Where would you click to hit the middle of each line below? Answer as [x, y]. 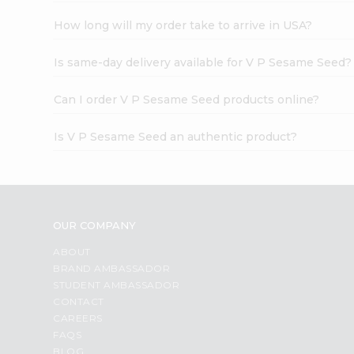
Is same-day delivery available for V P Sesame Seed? [203, 62]
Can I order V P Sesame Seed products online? [187, 99]
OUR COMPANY [95, 225]
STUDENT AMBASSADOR [117, 284]
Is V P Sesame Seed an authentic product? [176, 136]
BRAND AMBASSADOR [112, 268]
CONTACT [79, 301]
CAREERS [78, 318]
